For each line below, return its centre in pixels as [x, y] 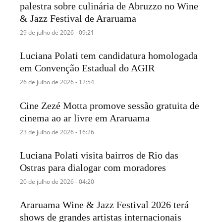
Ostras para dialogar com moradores [93, 167]
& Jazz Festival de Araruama [78, 19]
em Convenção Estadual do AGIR [87, 68]
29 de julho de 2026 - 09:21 [57, 33]
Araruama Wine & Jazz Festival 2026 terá [105, 204]
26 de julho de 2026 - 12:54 [57, 82]
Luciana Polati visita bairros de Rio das [99, 155]
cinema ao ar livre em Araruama [85, 118]
